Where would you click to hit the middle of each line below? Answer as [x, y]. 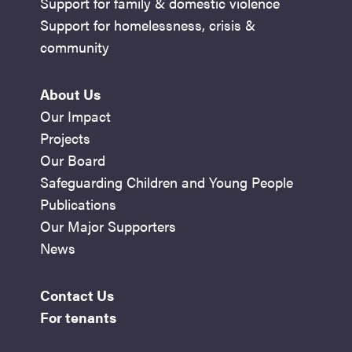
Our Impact [76, 116]
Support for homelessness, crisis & [148, 25]
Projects [66, 138]
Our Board [73, 160]
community [75, 47]
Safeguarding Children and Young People [167, 182]
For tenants [79, 317]
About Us [71, 94]
